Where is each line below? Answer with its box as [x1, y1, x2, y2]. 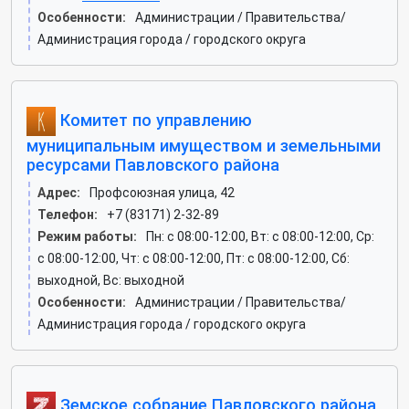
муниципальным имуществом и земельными [26, 136, 381, 155]
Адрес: [37, 185, 80, 200]
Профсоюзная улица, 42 [89, 185, 235, 200]
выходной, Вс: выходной [37, 273, 184, 288]
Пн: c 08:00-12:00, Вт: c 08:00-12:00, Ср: [146, 229, 374, 244]
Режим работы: [37, 229, 137, 244]
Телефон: [37, 207, 98, 222]
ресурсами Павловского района [26, 155, 279, 174]
